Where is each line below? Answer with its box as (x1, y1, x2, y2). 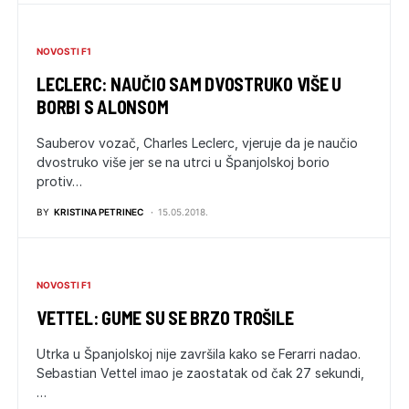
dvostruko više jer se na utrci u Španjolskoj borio (37, 153, 330, 170)
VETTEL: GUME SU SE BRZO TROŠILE (37, 306, 294, 329)
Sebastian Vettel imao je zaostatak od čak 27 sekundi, (37, 364, 364, 381)
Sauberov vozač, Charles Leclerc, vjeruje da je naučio (37, 134, 358, 151)
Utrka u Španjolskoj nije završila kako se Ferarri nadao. (37, 345, 361, 362)
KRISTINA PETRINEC (54, 205, 143, 217)
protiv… (37, 173, 82, 189)
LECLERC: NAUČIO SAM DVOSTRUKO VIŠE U (37, 72, 341, 95)
